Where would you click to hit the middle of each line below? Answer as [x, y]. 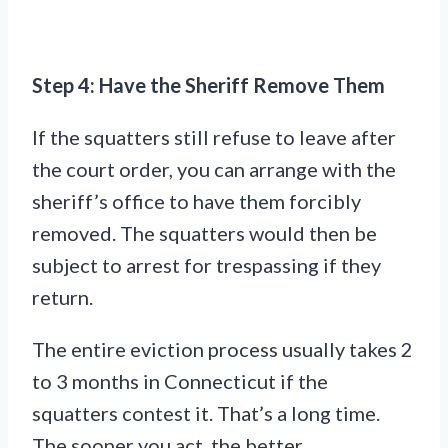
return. [62, 297]
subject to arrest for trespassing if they [206, 265]
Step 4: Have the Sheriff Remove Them [208, 85]
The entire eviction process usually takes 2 [222, 349]
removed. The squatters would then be [204, 233]
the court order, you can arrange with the [214, 169]
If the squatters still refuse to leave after [214, 137]
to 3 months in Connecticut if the [180, 381]
